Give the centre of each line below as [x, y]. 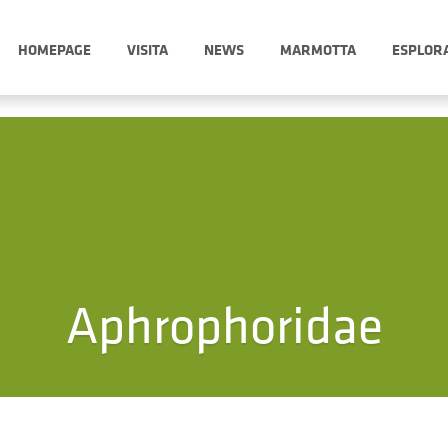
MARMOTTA [318, 49]
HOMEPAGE [54, 49]
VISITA [147, 49]
